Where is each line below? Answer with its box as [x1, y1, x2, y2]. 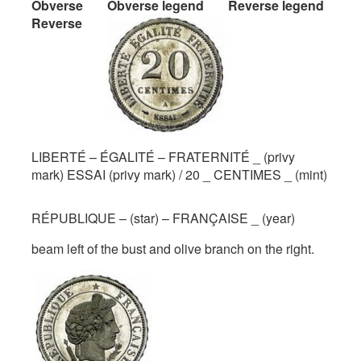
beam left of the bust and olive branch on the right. [31, 239, 314, 258]
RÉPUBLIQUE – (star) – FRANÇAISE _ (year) [31, 208, 295, 227]
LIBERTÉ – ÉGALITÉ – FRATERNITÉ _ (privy [31, 147, 295, 166]
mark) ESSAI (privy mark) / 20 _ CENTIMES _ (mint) [31, 164, 327, 184]
